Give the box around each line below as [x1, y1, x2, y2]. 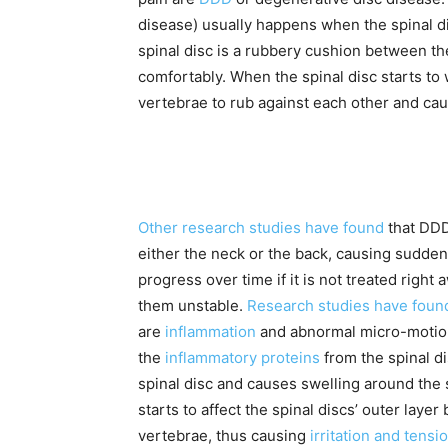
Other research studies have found [138, 218, 384, 238]
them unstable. [138, 296, 247, 316]
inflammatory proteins [165, 348, 320, 368]
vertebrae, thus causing [138, 426, 310, 446]
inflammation [165, 322, 256, 342]
